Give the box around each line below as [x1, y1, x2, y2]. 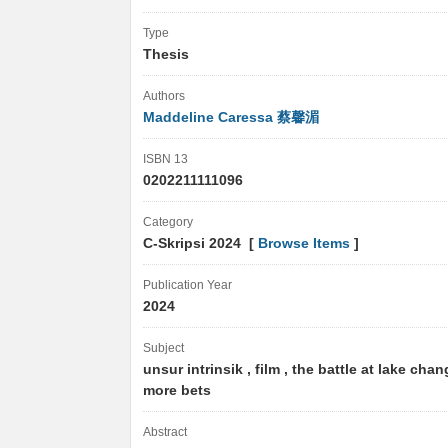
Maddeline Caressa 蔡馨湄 [143, 110, 319, 125]
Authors [143, 89, 185, 103]
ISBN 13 [143, 152, 188, 166]
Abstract [143, 425, 187, 439]
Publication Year [143, 278, 232, 292]
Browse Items [258, 236, 350, 251]
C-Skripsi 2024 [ [143, 236, 258, 251]
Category [143, 215, 193, 229]
